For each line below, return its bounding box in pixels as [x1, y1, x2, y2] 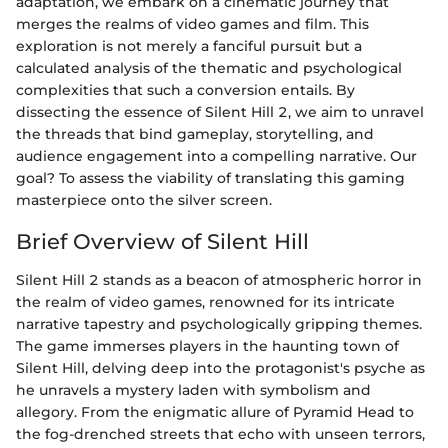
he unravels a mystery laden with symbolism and [16, 380, 371, 399]
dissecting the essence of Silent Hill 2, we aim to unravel [16, 103, 424, 122]
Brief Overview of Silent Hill [16, 229, 309, 255]
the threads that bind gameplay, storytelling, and [16, 125, 374, 144]
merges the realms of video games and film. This [16, 15, 369, 34]
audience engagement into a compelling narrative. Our [16, 147, 417, 166]
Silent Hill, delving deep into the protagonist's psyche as [16, 358, 425, 377]
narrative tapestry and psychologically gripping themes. [16, 314, 422, 333]
